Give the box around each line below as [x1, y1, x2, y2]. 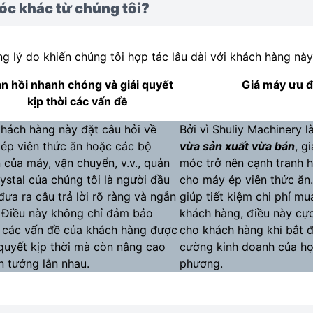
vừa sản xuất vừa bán [180, 139, 296, 153]
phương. [180, 256, 224, 270]
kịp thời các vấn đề [27, 94, 128, 108]
